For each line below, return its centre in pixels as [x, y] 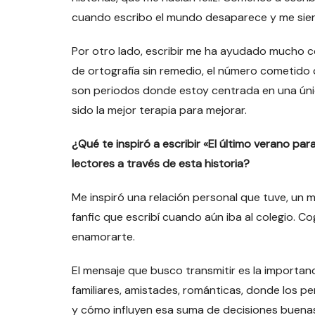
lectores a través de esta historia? [161, 163]
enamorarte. [105, 237]
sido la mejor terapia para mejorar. [161, 110]
